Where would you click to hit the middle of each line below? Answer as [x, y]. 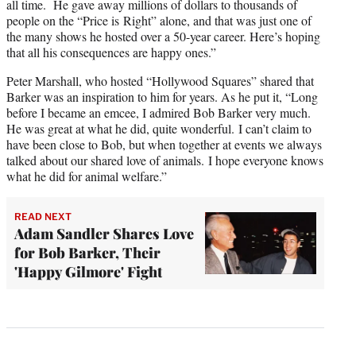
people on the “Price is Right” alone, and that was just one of [159, 20]
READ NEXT [43, 217]
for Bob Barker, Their [87, 253]
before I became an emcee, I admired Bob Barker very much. [159, 112]
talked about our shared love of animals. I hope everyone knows [165, 160]
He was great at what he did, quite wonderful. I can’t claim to [159, 128]
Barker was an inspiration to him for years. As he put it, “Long [162, 97]
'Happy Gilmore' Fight [88, 272]
